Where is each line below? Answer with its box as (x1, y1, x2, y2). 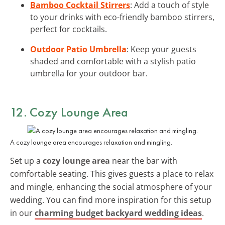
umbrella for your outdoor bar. (30, 67, 148, 79)
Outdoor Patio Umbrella (30, 43, 127, 55)
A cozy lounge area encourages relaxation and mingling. (10, 137, 172, 147)
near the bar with (110, 155, 177, 166)
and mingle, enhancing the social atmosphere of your (10, 181, 212, 192)
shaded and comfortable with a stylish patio (30, 55, 196, 67)
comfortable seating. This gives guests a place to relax (10, 168, 213, 179)
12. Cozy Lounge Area (10, 103, 128, 121)
